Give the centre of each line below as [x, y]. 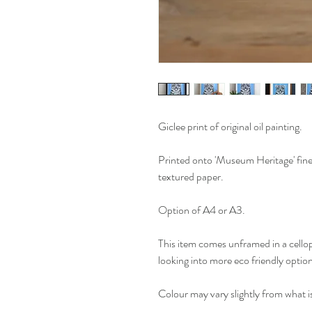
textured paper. [191, 177]
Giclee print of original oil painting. [230, 127]
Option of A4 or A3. [202, 210]
